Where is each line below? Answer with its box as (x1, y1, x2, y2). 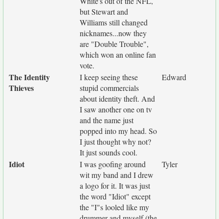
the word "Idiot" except (80, 191, 151, 201)
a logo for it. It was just (80, 180, 150, 191)
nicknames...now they (80, 28, 147, 38)
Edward (162, 72, 186, 82)
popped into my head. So (80, 126, 157, 136)
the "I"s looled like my (80, 202, 149, 212)
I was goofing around (80, 159, 146, 169)
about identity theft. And (80, 93, 155, 104)
